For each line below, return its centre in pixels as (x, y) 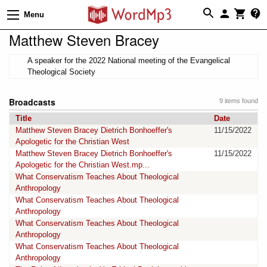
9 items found (239, 100)
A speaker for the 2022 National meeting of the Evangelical (129, 60)
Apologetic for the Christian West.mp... (83, 164)
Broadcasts (32, 102)
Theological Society (61, 72)
